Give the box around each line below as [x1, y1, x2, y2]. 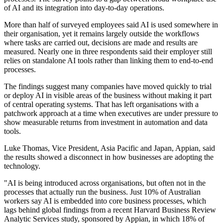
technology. [4, 162, 40, 171]
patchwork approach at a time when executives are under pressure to [4, 109, 218, 118]
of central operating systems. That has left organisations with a [4, 100, 199, 109]
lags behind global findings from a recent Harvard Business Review [4, 206, 216, 215]
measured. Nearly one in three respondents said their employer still [4, 47, 212, 56]
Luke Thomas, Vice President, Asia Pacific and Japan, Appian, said [4, 144, 215, 153]
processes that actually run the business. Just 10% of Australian [4, 188, 201, 197]
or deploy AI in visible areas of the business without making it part [4, 91, 212, 100]
